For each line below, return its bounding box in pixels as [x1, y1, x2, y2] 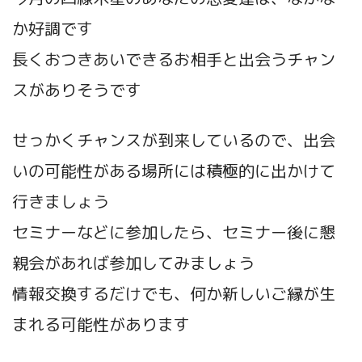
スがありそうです [12, 78, 141, 102]
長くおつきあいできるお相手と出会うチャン [12, 48, 335, 71]
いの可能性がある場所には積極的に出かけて [12, 159, 335, 183]
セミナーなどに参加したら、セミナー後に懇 [12, 221, 335, 244]
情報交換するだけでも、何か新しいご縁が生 [12, 282, 335, 305]
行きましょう [12, 190, 109, 213]
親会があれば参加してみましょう [12, 251, 255, 275]
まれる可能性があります [12, 313, 190, 336]
